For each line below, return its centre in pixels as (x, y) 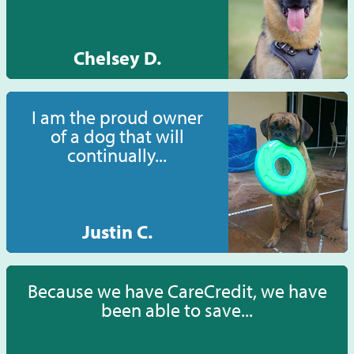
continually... (117, 155)
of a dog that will (117, 136)
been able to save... (177, 310)
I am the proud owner (117, 117)
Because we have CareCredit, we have (177, 291)
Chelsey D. (117, 58)
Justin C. (117, 232)
